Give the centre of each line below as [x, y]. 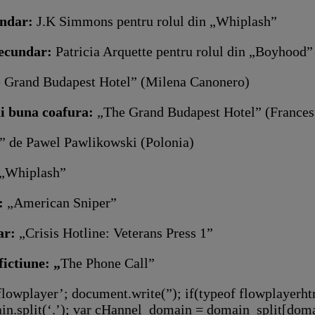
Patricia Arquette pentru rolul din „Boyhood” [184, 51]
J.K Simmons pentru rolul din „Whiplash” [155, 21]
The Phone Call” [108, 263]
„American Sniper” [62, 202]
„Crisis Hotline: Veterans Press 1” [114, 232]
